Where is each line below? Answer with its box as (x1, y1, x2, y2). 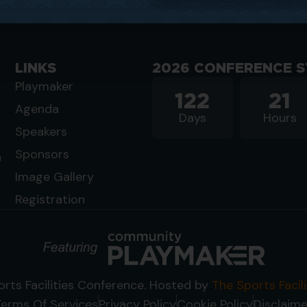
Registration (15, 191, 85, 208)
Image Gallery (15, 169, 94, 186)
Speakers (15, 123, 67, 140)
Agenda (15, 101, 59, 118)
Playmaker (15, 78, 73, 95)
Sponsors (15, 146, 69, 163)
